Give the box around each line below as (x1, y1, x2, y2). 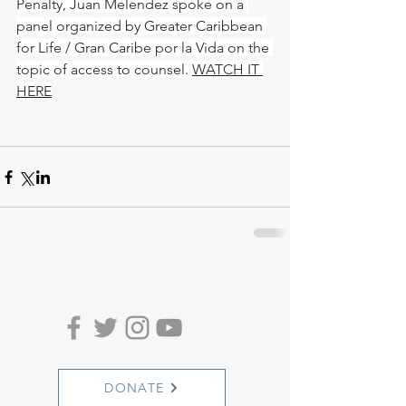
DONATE (104, 380, 165, 397)
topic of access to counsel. (16, 61, 192, 79)
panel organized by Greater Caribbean (16, 17, 266, 35)
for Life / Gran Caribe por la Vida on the (16, 39, 273, 57)
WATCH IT (192, 61, 263, 79)
